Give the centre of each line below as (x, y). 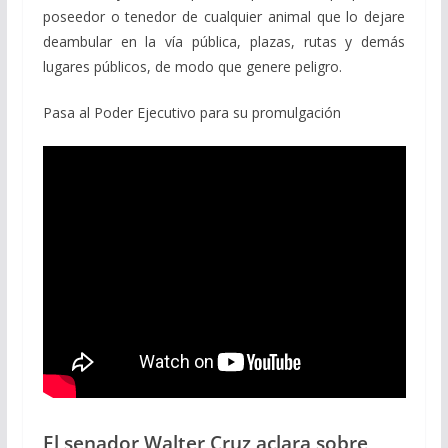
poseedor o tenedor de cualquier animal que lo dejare (224, 16)
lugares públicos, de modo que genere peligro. (192, 66)
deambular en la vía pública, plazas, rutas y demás (224, 41)
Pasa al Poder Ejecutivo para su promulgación (191, 112)
